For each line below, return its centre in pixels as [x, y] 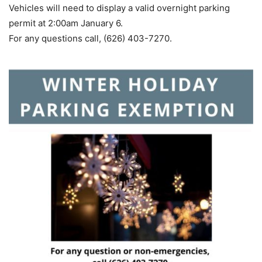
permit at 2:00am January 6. [66, 23]
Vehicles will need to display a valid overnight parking [119, 8]
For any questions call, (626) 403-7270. [90, 38]
